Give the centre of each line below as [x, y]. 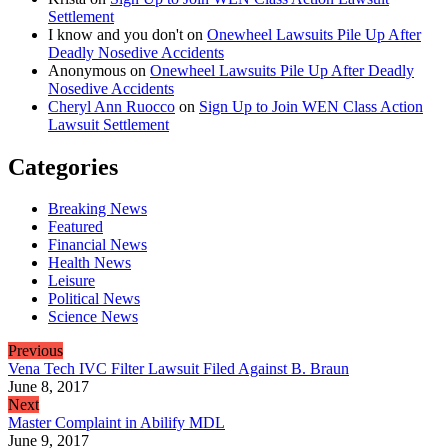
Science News [93, 317]
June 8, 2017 [48, 387]
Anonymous [87, 70]
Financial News [97, 245]
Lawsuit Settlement [108, 124]
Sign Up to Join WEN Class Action [311, 106]
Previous [35, 351]
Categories [63, 166]
